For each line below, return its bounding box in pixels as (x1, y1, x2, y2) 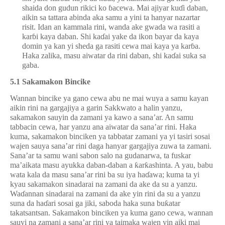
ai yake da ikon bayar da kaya (104, 32, 199, 41)
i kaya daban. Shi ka (36, 32, 100, 41)
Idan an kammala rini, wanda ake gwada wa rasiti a (38, 23, 200, 31)
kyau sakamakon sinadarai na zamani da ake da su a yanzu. (10, 180, 197, 188)
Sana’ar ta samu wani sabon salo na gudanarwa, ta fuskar (10, 151, 191, 160)
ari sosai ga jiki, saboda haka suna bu (48, 199, 165, 207)
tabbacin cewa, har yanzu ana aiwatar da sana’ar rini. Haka (10, 123, 196, 131)
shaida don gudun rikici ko (22, 4, 108, 12)
